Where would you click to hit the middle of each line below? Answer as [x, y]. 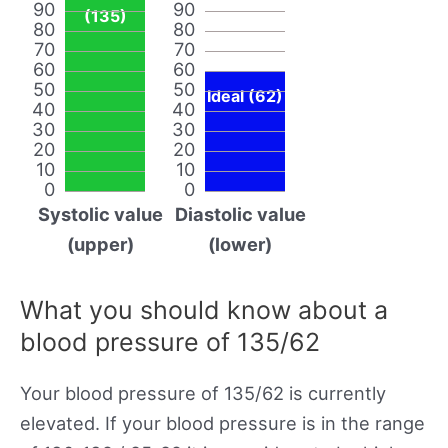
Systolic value [100, 213]
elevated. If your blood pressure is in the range [222, 422]
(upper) [100, 243]
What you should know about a [204, 309]
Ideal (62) [245, 95]
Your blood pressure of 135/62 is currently [203, 392]
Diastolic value [240, 213]
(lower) [240, 243]
